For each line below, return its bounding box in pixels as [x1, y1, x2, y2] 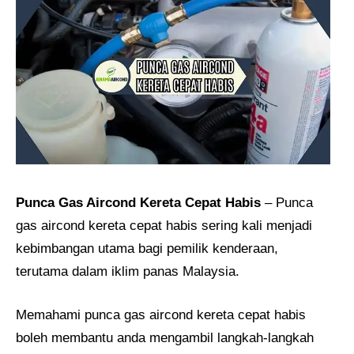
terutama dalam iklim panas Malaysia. [16, 264, 239, 280]
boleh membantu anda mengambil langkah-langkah [16, 330, 314, 345]
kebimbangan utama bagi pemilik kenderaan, [16, 241, 278, 257]
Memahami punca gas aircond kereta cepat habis [16, 307, 306, 322]
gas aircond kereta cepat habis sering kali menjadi [16, 218, 312, 234]
